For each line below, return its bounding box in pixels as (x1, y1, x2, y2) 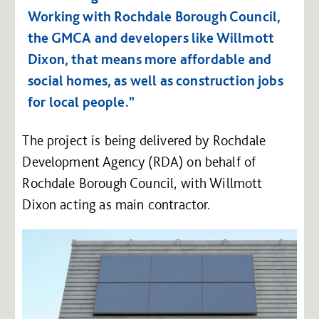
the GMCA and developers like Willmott (28, 28, 274, 46)
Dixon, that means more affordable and (28, 50, 271, 68)
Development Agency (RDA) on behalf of (22, 152, 256, 170)
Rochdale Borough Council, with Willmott (22, 174, 263, 192)
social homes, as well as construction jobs (28, 71, 283, 89)
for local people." (28, 93, 135, 110)
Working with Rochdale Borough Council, (28, 7, 281, 25)
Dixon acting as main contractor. (22, 195, 211, 213)
